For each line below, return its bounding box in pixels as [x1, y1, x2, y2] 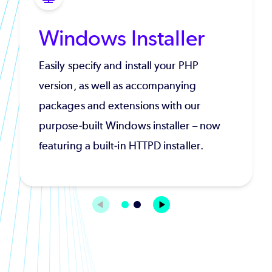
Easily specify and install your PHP [39, 58, 199, 72]
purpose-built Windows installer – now [39, 118, 220, 132]
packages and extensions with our [39, 98, 201, 112]
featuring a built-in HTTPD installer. [39, 138, 203, 152]
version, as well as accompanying [39, 78, 197, 92]
